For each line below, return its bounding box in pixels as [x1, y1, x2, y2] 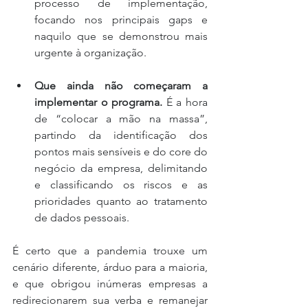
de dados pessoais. [34, 210, 132, 224]
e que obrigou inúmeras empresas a [12, 276, 208, 290]
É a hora [162, 95, 208, 109]
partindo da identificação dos [34, 128, 208, 142]
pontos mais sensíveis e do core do [34, 144, 208, 158]
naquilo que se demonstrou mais [34, 29, 208, 43]
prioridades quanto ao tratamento [34, 194, 208, 208]
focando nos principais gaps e [34, 12, 208, 26]
